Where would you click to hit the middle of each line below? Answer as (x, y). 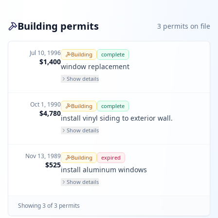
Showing (30, 206)
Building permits (58, 26)
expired (111, 157)
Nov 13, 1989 (43, 156)
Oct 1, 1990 (45, 104)
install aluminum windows (104, 170)
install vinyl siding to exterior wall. (117, 118)
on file (199, 26)
